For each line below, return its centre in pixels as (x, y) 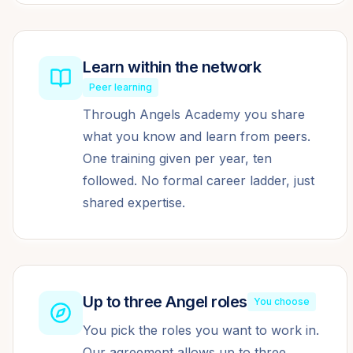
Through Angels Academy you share (194, 114)
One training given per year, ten (177, 158)
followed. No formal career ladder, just (199, 180)
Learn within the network (172, 67)
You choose (281, 301)
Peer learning (121, 87)
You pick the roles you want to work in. (201, 330)
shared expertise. (134, 203)
